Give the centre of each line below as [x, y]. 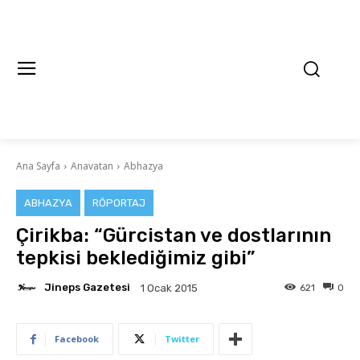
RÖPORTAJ [119, 202]
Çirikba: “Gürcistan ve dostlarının [174, 235]
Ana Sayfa [38, 166]
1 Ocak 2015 [169, 288]
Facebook [77, 338]
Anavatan [92, 166]
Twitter [182, 338]
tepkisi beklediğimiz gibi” [135, 258]
